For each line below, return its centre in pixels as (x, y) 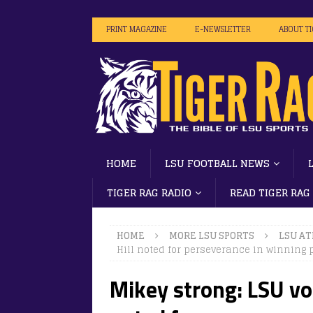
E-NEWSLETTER (223, 29)
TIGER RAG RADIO (149, 192)
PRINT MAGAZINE (137, 29)
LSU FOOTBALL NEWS (217, 163)
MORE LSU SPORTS (212, 235)
